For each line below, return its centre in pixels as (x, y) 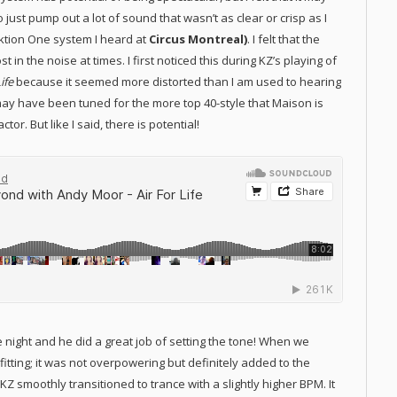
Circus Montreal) (198, 39)
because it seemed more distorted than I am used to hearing (179, 82)
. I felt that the (284, 39)
